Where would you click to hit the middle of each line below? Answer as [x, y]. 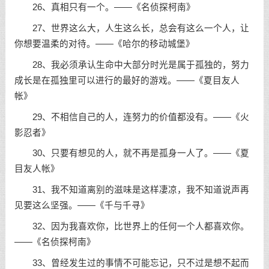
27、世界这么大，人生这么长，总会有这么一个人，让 [131, 28]
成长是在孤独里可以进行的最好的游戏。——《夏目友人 [127, 80]
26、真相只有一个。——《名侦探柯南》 [104, 8]
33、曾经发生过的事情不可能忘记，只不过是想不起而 [131, 263]
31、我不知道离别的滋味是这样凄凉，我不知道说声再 [131, 190]
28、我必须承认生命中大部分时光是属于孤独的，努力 [131, 65]
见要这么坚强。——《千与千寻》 [82, 206]
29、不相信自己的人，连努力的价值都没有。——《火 [131, 117]
